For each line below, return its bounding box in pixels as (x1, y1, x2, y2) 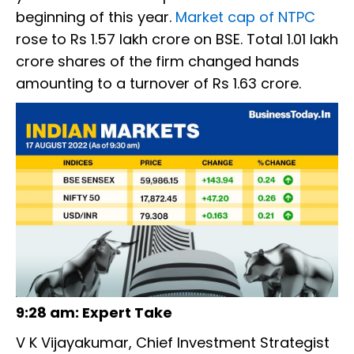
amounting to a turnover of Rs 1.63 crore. (16, 73, 301, 94)
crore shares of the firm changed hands (16, 51, 299, 72)
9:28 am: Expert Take (16, 302, 172, 322)
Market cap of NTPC (175, 7, 315, 28)
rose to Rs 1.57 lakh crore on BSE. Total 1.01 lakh (16, 29, 338, 50)
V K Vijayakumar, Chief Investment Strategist (16, 332, 330, 352)
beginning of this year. (16, 7, 175, 28)
